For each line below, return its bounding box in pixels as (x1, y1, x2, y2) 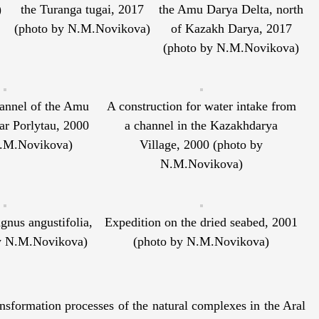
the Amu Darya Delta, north (159, 2, 303, 17)
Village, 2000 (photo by (140, 137, 263, 152)
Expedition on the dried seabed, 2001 (105, 215, 298, 230)
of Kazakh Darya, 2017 (170, 21, 292, 36)
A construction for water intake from (106, 99, 296, 114)
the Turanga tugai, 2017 (21, 2, 144, 17)
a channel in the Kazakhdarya (125, 118, 278, 133)
